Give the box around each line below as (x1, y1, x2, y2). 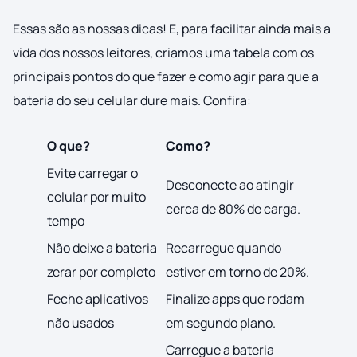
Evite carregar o (47, 164, 138, 182)
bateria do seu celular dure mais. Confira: (13, 92, 251, 110)
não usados (47, 314, 114, 332)
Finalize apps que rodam (166, 290, 304, 308)
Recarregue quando (166, 239, 281, 257)
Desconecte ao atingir (166, 176, 294, 194)
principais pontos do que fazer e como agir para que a (13, 68, 319, 86)
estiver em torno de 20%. (166, 263, 309, 281)
